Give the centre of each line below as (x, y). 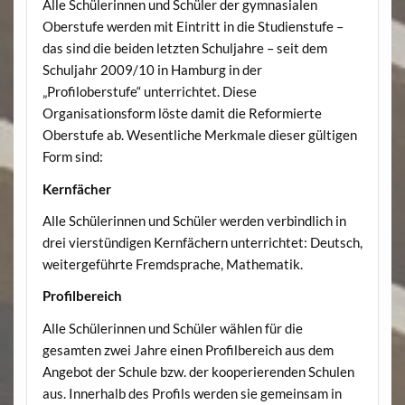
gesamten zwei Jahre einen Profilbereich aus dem (188, 349)
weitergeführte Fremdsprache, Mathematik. (172, 264)
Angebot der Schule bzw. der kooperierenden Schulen (198, 371)
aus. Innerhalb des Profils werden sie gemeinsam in (192, 393)
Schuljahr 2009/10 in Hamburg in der (152, 70)
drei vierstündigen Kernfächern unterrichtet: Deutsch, (202, 243)
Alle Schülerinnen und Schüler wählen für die (172, 328)
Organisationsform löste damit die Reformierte (182, 113)
